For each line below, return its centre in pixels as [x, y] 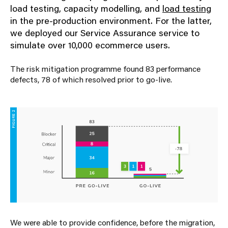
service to [179, 32]
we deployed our [45, 32]
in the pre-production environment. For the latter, [111, 20]
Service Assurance [120, 32]
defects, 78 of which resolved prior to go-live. [91, 79]
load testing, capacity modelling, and [86, 8]
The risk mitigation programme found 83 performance [105, 68]
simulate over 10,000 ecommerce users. [90, 45]
